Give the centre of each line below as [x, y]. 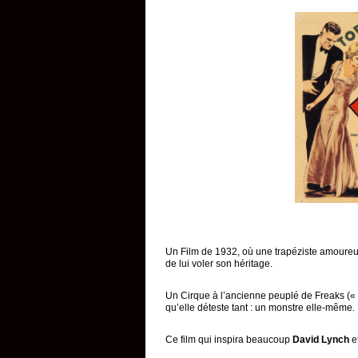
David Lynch [321, 340]
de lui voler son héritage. [219, 264]
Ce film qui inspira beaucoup [229, 340]
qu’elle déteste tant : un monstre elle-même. [260, 308]
